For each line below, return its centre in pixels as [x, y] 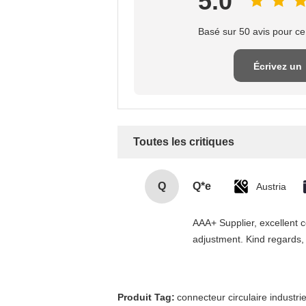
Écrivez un [277, 66]
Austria [271, 186]
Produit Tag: [146, 297]
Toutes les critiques [184, 142]
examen [277, 99]
